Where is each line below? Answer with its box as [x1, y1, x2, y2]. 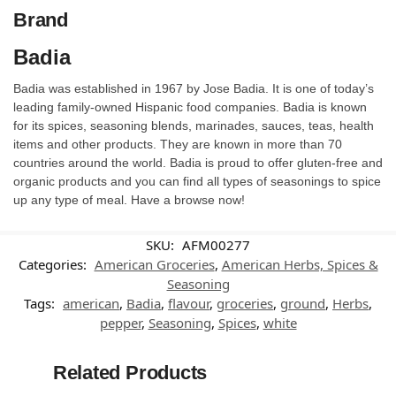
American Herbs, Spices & [221, 255, 378, 273]
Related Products [52, 361, 208, 384]
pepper [99, 313, 141, 331]
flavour [168, 293, 209, 312]
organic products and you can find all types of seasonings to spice [13, 173, 381, 188]
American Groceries [94, 255, 215, 273]
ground [280, 293, 325, 312]
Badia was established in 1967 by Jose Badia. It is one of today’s [13, 80, 374, 95]
